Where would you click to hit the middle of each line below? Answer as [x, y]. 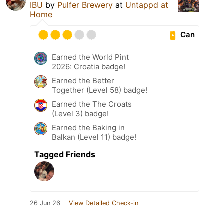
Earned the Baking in [88, 127]
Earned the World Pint [90, 57]
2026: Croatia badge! [89, 66]
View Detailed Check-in [104, 203]
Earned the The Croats [92, 104]
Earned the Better [83, 80]
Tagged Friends [65, 154]
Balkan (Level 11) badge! [94, 137]
